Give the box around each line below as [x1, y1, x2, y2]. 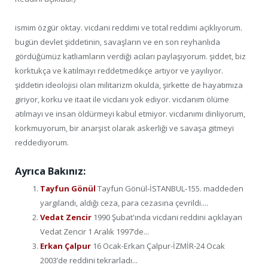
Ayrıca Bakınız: [15, 165, 86, 178]
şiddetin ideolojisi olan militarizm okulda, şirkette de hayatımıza [15, 80, 243, 91]
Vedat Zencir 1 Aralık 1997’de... [40, 226, 149, 237]
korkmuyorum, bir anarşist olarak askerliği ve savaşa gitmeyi [15, 123, 234, 134]
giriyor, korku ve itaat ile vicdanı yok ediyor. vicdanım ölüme [15, 94, 229, 105]
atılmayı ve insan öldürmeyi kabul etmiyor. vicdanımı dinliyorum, [15, 108, 245, 120]
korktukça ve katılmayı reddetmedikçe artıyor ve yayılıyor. [15, 65, 223, 77]
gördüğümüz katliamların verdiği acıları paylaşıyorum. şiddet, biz [15, 51, 246, 62]
